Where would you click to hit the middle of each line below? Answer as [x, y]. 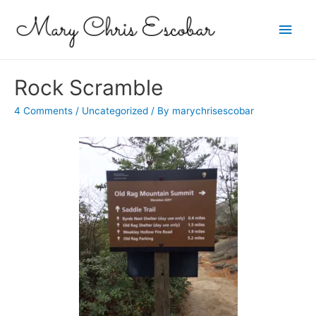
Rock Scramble [89, 87]
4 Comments [43, 110]
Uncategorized [115, 110]
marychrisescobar [213, 110]
